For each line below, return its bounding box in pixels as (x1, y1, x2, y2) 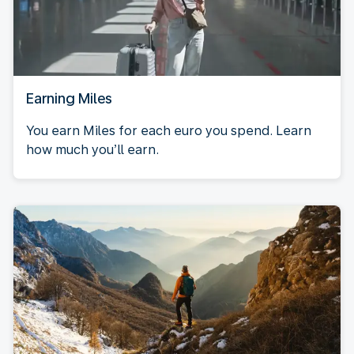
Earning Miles (26, 89, 112, 107)
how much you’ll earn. (26, 141, 159, 157)
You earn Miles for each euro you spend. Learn (26, 122, 311, 138)
